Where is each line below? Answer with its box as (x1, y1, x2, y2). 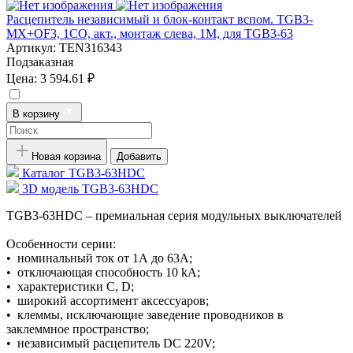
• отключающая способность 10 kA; (6, 265, 200, 279)
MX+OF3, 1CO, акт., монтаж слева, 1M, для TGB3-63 (6, 26, 293, 40)
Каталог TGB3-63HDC (22, 165, 145, 180)
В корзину (13, 107, 63, 120)
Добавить (117, 150, 162, 162)
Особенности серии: (6, 236, 116, 251)
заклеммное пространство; (6, 321, 149, 336)
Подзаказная (6, 54, 73, 69)
